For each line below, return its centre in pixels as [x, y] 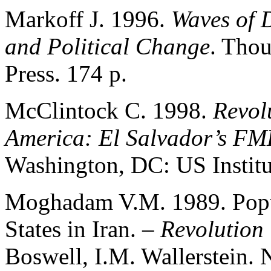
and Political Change [107, 46]
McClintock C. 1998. [109, 110]
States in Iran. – [83, 229]
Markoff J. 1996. [88, 19]
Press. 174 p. [66, 73]
